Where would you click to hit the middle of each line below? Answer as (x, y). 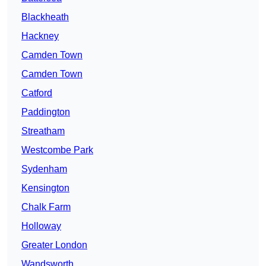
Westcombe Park (57, 150)
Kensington (45, 188)
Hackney (40, 36)
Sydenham (44, 169)
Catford (37, 93)
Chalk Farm (46, 207)
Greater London (54, 245)
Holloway (41, 226)
